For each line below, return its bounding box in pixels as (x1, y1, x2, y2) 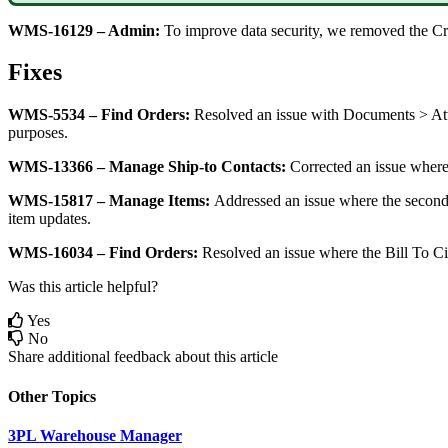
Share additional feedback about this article (8, 348, 278, 366)
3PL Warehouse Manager (8, 426, 182, 444)
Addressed (214, 192, 281, 210)
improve (185, 21, 237, 39)
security (271, 21, 319, 39)
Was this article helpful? (8, 278, 158, 296)
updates (39, 210, 87, 228)
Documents (343, 106, 415, 124)
